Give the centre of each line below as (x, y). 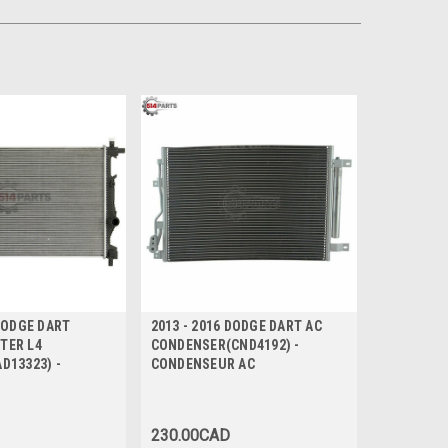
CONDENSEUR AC (202, 363)
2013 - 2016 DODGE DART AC (236, 325)
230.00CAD (190, 435)
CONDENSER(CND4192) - (225, 344)
